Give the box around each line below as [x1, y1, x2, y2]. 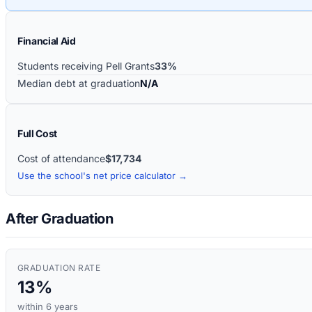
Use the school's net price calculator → [17, 169, 187, 181]
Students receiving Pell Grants [17, 59, 155, 72]
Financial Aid [17, 34, 76, 47]
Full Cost [17, 127, 57, 139]
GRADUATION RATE [17, 263, 101, 274]
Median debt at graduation [17, 77, 140, 89]
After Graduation [6, 210, 113, 228]
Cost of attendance [17, 152, 105, 164]
